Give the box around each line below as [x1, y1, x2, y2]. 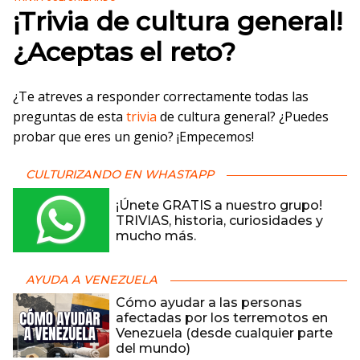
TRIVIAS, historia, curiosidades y [116, 212, 323, 228]
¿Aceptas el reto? [13, 36, 235, 67]
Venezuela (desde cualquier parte [116, 325, 333, 341]
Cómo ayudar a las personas [116, 295, 302, 310]
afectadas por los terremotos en [116, 310, 328, 325]
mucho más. [116, 227, 196, 243]
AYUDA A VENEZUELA [26, 272, 157, 287]
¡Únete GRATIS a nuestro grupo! [116, 197, 322, 213]
